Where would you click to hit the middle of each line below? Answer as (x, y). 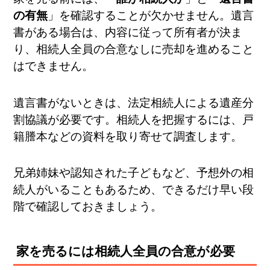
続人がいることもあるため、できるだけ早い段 (134, 190)
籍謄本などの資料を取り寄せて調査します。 (128, 136)
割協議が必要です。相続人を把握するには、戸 (134, 119)
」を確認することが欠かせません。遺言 (151, 16)
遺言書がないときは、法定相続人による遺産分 (134, 102)
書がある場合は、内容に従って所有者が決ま (128, 33)
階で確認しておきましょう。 (88, 207)
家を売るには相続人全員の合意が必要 (126, 252)
